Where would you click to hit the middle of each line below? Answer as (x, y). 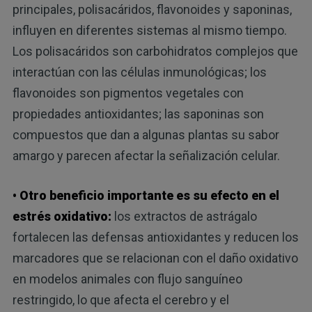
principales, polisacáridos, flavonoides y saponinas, (152, 10)
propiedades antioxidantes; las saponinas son (138, 114)
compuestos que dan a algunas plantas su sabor (146, 135)
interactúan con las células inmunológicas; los (139, 72)
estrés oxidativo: (62, 217)
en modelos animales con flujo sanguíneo (127, 279)
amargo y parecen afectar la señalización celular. (146, 156)
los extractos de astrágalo (184, 217)
